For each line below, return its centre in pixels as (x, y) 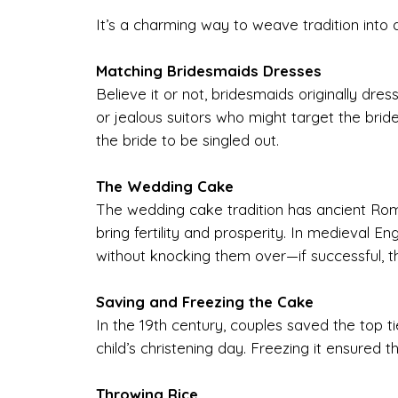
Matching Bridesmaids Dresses (208, 70)
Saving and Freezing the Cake (204, 301)
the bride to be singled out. (187, 139)
